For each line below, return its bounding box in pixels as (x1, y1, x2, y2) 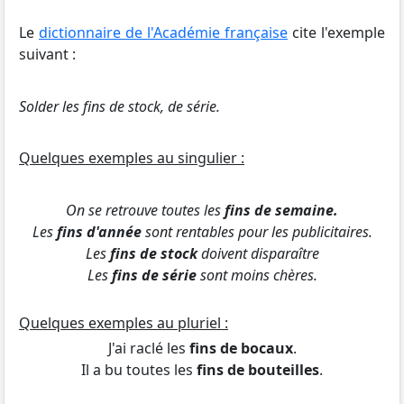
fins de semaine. (225, 199, 338, 220)
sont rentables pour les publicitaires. (141, 221, 372, 242)
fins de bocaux (188, 338, 293, 359)
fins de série (111, 264, 197, 285)
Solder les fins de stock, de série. (19, 96, 220, 116)
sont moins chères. (196, 264, 317, 285)
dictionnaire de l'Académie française (39, 22, 288, 42)
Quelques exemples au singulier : (19, 148, 244, 169)
